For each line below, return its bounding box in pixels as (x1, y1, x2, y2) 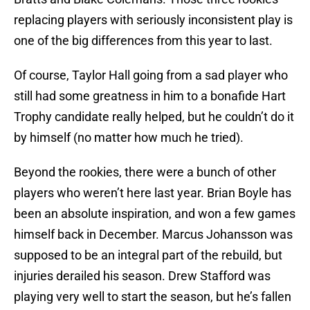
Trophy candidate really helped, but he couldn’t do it (14, 109, 294, 125)
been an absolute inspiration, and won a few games (14, 206, 295, 221)
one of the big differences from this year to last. (14, 33, 273, 48)
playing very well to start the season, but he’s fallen (14, 289, 291, 304)
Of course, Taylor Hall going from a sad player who (14, 68, 288, 83)
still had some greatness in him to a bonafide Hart (14, 89, 286, 104)
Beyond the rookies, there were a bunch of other (14, 165, 276, 180)
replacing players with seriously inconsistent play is (14, 12, 293, 28)
